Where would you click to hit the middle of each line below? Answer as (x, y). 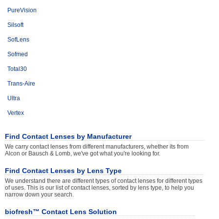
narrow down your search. (39, 195)
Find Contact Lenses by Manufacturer (68, 136)
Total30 (17, 69)
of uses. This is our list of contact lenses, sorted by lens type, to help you (99, 188)
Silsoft (15, 25)
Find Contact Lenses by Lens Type (63, 171)
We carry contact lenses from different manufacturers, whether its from (97, 147)
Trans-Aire (21, 84)
